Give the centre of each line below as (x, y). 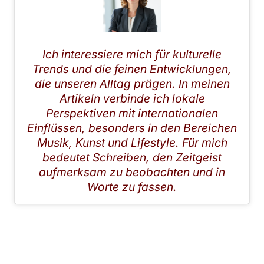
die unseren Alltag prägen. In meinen (132, 83)
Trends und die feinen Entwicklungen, (132, 69)
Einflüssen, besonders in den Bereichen (132, 128)
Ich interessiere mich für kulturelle (132, 54)
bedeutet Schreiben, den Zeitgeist (132, 157)
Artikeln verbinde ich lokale (132, 98)
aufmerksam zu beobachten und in (132, 172)
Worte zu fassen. (132, 187)
